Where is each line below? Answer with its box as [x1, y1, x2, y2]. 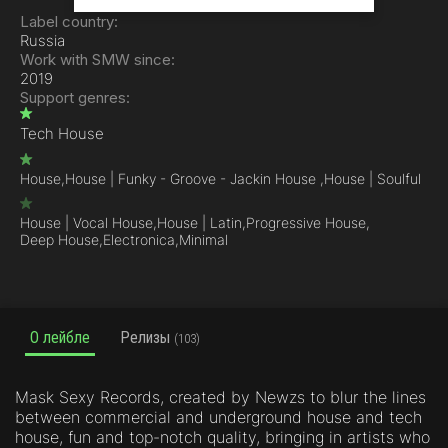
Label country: [20, 12, 118, 31]
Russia [20, 31, 65, 50]
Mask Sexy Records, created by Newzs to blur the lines [15, 387, 426, 407]
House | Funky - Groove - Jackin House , [65, 170, 324, 187]
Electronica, [103, 231, 179, 248]
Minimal [179, 231, 228, 248]
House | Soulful [324, 170, 421, 187]
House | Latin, [157, 214, 246, 231]
